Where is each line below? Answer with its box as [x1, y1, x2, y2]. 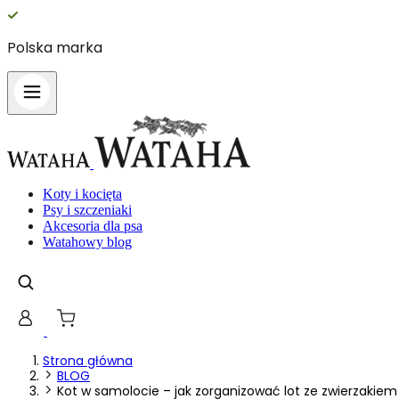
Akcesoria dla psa [43, 218, 142, 233]
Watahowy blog [43, 234, 132, 249]
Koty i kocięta [43, 186, 122, 201]
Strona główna [43, 352, 133, 370]
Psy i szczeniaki [43, 202, 132, 217]
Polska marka [7, 37, 102, 58]
